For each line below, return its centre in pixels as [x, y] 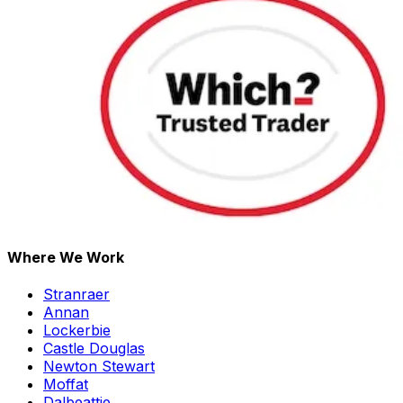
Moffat [66, 384]
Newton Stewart [99, 366]
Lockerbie [77, 330]
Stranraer [76, 294]
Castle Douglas [94, 348]
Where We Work [66, 257]
